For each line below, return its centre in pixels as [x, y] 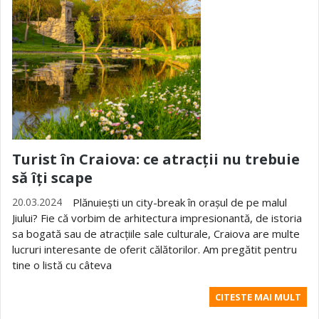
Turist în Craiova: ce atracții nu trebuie [156, 159]
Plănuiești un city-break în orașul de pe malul [180, 202]
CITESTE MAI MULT [258, 297]
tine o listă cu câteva [62, 265]
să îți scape [52, 178]
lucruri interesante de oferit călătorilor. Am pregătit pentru [155, 249]
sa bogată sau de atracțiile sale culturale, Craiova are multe [156, 234]
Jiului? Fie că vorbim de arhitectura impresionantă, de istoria [157, 218]
